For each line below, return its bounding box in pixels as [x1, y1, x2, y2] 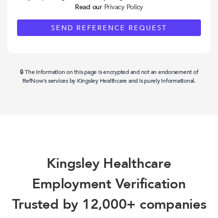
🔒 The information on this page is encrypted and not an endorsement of [19, 68, 199, 76]
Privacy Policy [104, 2, 144, 12]
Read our [74, 2, 104, 12]
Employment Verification [32, 175, 186, 194]
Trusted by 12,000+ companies [12, 195, 206, 214]
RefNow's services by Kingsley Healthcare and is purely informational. [22, 77, 196, 85]
